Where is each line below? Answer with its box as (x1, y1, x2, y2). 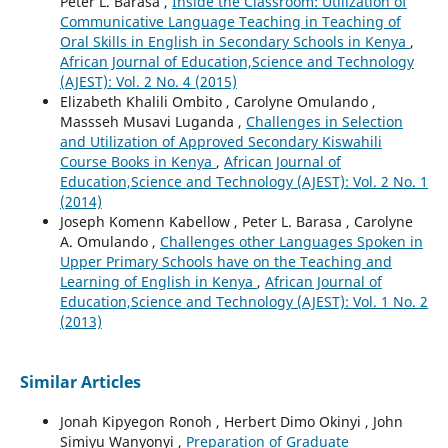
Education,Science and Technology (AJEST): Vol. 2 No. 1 (59, 172, 428, 192)
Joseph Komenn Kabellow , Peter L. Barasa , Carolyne (59, 212, 413, 232)
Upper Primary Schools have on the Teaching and (59, 252, 392, 272)
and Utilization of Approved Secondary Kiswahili (59, 132, 382, 152)
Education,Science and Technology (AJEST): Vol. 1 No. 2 (59, 292, 428, 312)
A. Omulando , (59, 232, 160, 252)
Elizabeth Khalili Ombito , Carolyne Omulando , (59, 92, 376, 112)
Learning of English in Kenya (59, 272, 257, 292)
